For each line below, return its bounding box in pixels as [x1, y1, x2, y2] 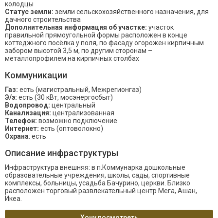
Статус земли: [5, 7, 54, 16]
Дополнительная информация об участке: [5, 23, 147, 31]
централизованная [51, 109, 114, 117]
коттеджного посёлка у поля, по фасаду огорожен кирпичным [5, 38, 204, 47]
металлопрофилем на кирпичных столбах [5, 54, 139, 62]
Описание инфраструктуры [5, 147, 118, 158]
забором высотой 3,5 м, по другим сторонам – [5, 46, 152, 54]
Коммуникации [5, 70, 67, 80]
